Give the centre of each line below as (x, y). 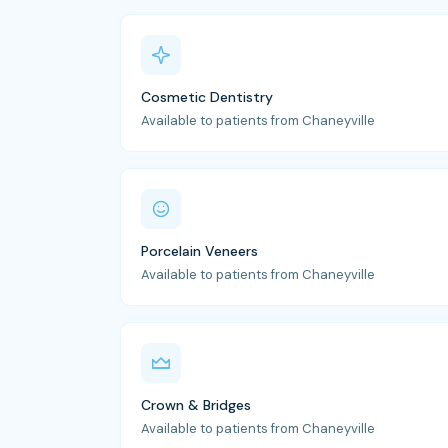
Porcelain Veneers (199, 251)
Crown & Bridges (196, 405)
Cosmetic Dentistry (207, 97)
